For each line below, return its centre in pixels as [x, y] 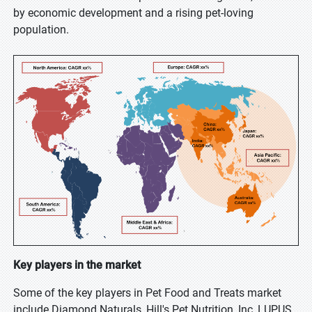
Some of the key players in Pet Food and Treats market [147, 293]
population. [41, 30]
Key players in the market [77, 265]
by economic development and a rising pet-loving [133, 13]
